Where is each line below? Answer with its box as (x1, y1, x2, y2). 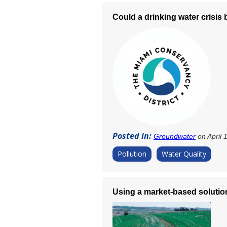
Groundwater (154, 132, 196, 141)
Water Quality (162, 149, 206, 159)
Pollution (118, 149, 146, 159)
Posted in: (112, 130, 154, 142)
